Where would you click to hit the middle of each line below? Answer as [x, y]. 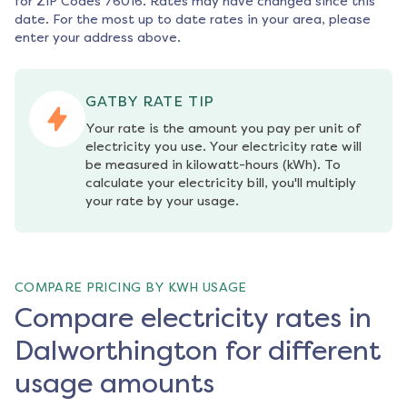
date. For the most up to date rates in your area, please [193, 20]
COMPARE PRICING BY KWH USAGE [131, 288]
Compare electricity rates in [193, 318]
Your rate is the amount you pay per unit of [223, 129]
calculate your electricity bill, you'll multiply [221, 184]
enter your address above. [98, 38]
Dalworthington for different [198, 351]
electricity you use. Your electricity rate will [223, 147]
